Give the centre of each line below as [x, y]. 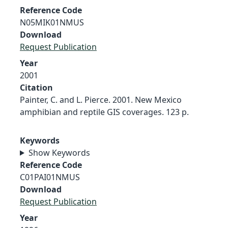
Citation [36, 87]
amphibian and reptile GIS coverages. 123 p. [104, 112]
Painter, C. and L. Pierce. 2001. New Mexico [101, 99]
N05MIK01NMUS [52, 22]
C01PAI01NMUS [50, 177]
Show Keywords [59, 152]
